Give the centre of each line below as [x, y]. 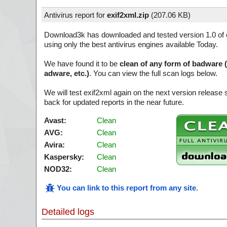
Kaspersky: [64, 157]
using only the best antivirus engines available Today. [131, 44]
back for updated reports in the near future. [114, 102]
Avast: [55, 120]
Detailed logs [68, 212]
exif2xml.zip [128, 15]
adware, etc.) [67, 73]
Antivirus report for [75, 15]
